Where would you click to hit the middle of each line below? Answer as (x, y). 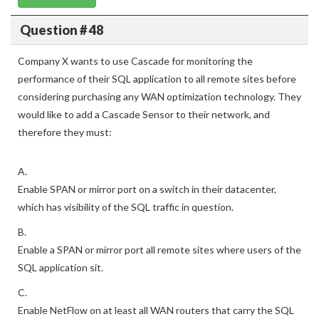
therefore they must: (65, 132)
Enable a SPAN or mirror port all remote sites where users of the (159, 250)
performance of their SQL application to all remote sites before (157, 79)
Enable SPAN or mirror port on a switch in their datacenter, (147, 189)
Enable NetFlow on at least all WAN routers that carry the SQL (156, 310)
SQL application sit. (61, 267)
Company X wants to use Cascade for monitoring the (135, 61)
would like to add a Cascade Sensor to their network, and (144, 114)
